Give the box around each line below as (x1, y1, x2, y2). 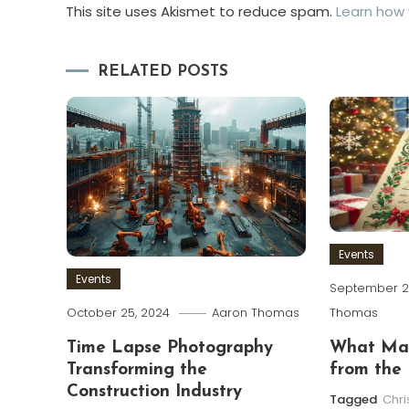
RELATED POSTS (98, 63, 228, 79)
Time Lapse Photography (66, 339, 273, 357)
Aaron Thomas (211, 303, 299, 321)
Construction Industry (66, 383, 242, 401)
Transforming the (66, 361, 207, 379)
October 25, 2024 (66, 303, 170, 321)
